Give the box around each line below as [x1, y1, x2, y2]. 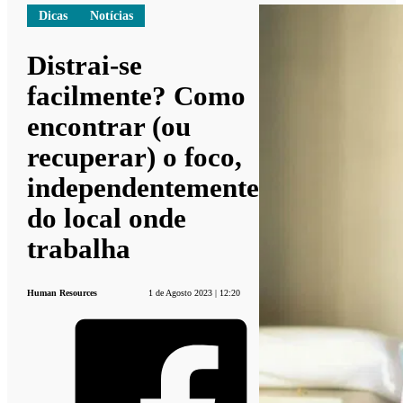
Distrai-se [27, 49, 143, 81]
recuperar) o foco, [27, 140, 243, 173]
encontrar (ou [27, 110, 192, 142]
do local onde [27, 201, 187, 234]
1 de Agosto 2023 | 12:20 [148, 287, 240, 298]
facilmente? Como [27, 79, 246, 112]
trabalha [27, 232, 131, 264]
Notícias [90, 8, 134, 22]
